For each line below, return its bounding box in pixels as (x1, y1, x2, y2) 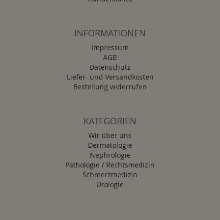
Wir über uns (88, 130, 132, 140)
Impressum (91, 42, 129, 52)
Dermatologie (88, 140, 132, 150)
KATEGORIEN (83, 114, 137, 127)
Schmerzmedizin (82, 169, 137, 179)
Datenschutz (89, 62, 131, 72)
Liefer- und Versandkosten (66, 72, 154, 82)
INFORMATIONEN (74, 27, 146, 39)
